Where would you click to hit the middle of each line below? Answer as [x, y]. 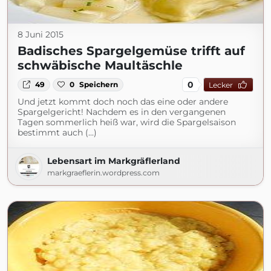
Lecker [220, 85]
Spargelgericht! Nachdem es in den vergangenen [122, 112]
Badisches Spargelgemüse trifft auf [131, 51]
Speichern [99, 84]
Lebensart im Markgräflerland [114, 161]
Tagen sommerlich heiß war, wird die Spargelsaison [127, 122]
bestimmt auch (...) [57, 132]
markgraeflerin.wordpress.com [103, 173]
